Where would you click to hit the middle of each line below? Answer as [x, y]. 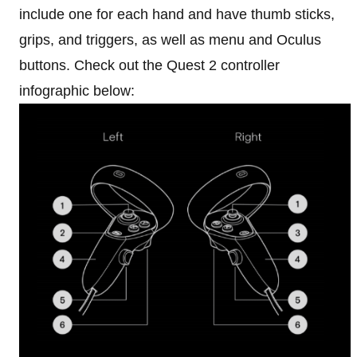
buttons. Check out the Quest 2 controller [149, 66]
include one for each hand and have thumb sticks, [177, 15]
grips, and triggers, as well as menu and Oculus [170, 40]
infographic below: [77, 91]
